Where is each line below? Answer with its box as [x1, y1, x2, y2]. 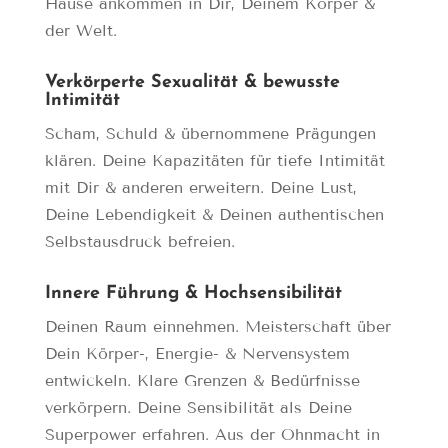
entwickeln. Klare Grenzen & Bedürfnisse [44, 371, 360, 391]
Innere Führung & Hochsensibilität [44, 284, 342, 304]
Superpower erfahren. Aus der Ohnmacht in [44, 425, 380, 445]
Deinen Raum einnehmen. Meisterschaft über [44, 317, 391, 337]
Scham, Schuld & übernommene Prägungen [44, 124, 376, 144]
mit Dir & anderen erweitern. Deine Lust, [44, 178, 357, 198]
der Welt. [44, 21, 117, 41]
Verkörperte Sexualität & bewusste [44, 73, 340, 93]
